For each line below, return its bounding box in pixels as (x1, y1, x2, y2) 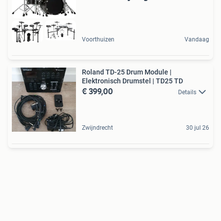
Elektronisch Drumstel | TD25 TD (82, 76, 183, 85)
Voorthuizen (82, 36, 114, 43)
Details (178, 88, 196, 96)
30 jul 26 (186, 124, 209, 131)
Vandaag (184, 36, 209, 43)
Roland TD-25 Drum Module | (82, 68, 172, 76)
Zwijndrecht (82, 124, 113, 131)
